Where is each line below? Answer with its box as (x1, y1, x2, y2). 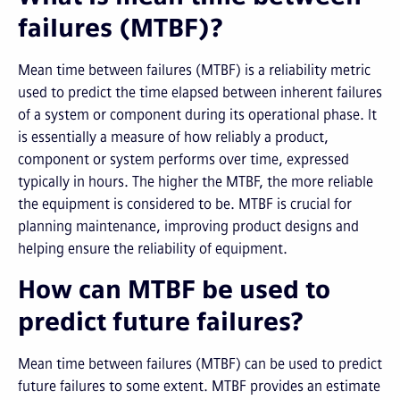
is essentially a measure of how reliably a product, (18, 129, 329, 146)
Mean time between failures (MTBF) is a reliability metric (18, 62, 371, 79)
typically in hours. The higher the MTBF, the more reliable (18, 173, 373, 190)
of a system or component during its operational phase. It (18, 106, 377, 123)
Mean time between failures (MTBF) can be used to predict (18, 355, 382, 372)
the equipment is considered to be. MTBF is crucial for (18, 196, 352, 212)
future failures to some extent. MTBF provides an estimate (18, 378, 380, 395)
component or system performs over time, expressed (18, 151, 349, 168)
